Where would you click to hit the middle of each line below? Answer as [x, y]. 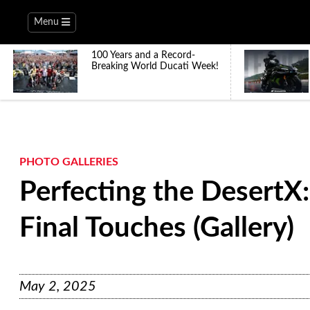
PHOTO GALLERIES [69, 162]
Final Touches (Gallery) [157, 228]
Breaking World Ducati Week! [155, 66]
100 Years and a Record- [143, 55]
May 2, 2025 [58, 286]
